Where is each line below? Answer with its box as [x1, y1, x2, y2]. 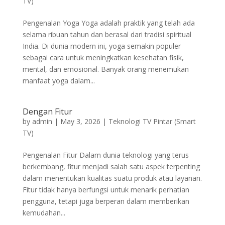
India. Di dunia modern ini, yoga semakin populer [22, 41, 181, 51]
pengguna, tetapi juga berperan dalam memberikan [22, 196, 189, 206]
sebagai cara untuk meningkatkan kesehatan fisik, [22, 53, 184, 62]
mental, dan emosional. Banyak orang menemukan [22, 64, 189, 74]
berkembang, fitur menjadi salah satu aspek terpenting [22, 162, 200, 171]
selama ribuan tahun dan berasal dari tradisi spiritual [22, 30, 191, 39]
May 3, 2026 [60, 117, 100, 126]
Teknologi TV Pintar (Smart [108, 117, 196, 126]
